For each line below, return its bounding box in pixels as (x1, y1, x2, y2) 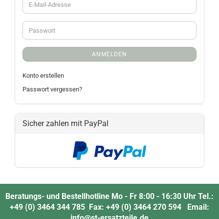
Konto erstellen (22, 72, 64, 79)
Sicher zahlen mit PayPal (22, 119, 109, 128)
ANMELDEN (92, 51, 127, 58)
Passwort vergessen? (22, 86, 82, 93)
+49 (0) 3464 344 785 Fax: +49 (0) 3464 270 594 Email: (10, 202, 209, 212)
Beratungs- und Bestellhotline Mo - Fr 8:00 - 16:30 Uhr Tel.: (5, 192, 214, 201)
